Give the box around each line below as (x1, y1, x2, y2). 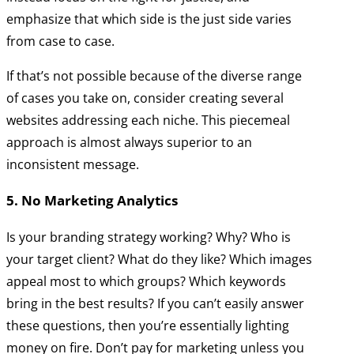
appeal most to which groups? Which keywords (6, 273, 286, 291)
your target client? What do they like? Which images (6, 250, 312, 269)
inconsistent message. (6, 156, 139, 174)
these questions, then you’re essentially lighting (6, 317, 289, 335)
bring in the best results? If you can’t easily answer (6, 295, 304, 313)
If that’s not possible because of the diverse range (6, 67, 302, 85)
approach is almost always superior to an (6, 134, 252, 152)
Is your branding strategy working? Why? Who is (6, 228, 291, 247)
